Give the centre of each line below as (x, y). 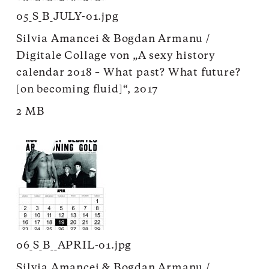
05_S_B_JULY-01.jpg (68, 17)
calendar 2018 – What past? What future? (128, 72)
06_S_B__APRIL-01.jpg (74, 245)
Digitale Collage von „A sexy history (116, 56)
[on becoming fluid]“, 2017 (87, 89)
